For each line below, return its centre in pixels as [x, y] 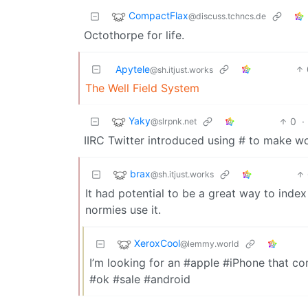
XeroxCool [157, 243]
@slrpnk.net [174, 122]
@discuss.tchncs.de [227, 16]
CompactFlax [158, 16]
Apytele [133, 69]
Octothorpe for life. [134, 35]
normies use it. [123, 209]
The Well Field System [142, 88]
